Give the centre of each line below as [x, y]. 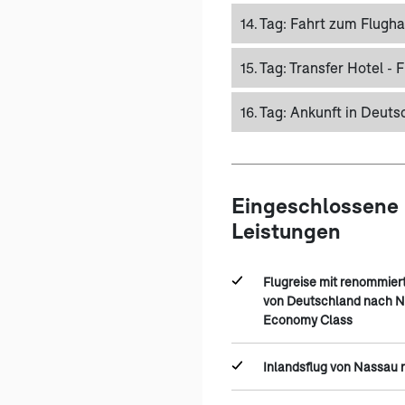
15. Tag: [265, 67]
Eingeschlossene [315, 205]
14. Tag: [265, 23]
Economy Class [308, 319]
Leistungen [286, 230]
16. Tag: [265, 111]
